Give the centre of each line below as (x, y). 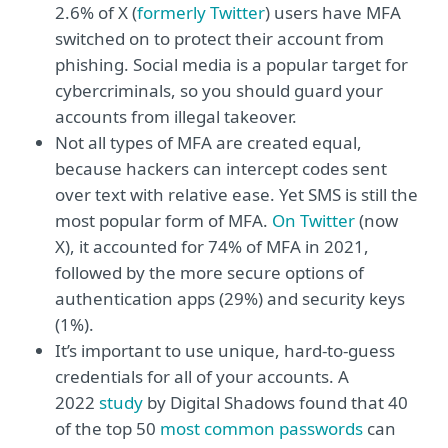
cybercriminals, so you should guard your (219, 90)
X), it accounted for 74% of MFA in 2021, (212, 246)
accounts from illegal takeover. (176, 116)
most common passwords (261, 428)
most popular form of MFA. (163, 220)
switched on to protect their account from (219, 38)
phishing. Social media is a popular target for (231, 64)
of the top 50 (107, 428)
